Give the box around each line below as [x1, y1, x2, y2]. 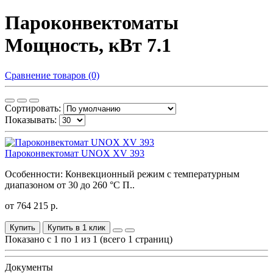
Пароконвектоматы [5, 12, 179, 34]
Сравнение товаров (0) [5, 69, 99, 80]
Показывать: [5, 114, 57, 125]
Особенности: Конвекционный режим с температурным [5, 168, 239, 179]
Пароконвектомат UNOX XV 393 [5, 147, 144, 158]
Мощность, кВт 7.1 [5, 34, 171, 57]
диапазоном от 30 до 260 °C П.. [5, 179, 135, 190]
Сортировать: [5, 102, 61, 113]
